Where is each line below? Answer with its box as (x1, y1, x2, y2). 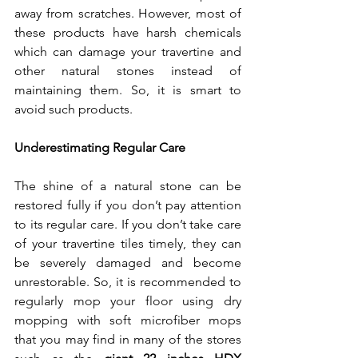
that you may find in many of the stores (14, 331, 241, 347)
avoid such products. (14, 101, 133, 117)
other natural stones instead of (14, 62, 241, 78)
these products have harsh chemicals (14, 24, 241, 40)
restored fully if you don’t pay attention (14, 197, 241, 213)
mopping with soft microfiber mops (14, 312, 241, 328)
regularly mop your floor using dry (14, 292, 241, 308)
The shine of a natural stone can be (14, 177, 241, 193)
